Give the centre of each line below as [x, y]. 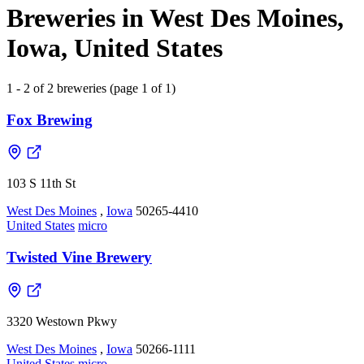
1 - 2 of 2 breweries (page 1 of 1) [91, 88]
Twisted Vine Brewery [79, 258]
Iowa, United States [115, 48]
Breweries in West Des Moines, [175, 18]
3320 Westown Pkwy [62, 321]
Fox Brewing [50, 119]
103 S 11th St [41, 184]
